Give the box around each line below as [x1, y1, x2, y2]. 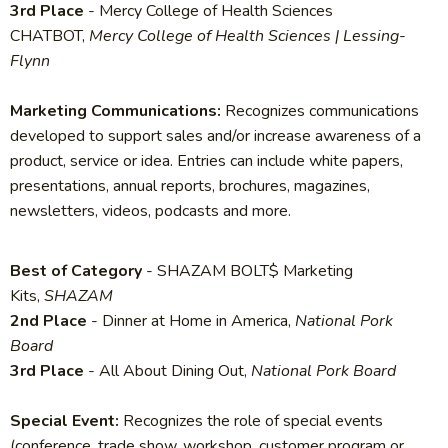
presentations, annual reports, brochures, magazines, [10, 175, 370, 198]
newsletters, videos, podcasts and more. [10, 200, 291, 223]
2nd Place [10, 310, 87, 333]
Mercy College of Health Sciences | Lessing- [89, 25, 406, 48]
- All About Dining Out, [84, 360, 251, 383]
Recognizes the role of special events [123, 410, 383, 433]
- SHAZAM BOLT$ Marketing [142, 260, 353, 283]
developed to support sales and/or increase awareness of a [10, 125, 421, 148]
